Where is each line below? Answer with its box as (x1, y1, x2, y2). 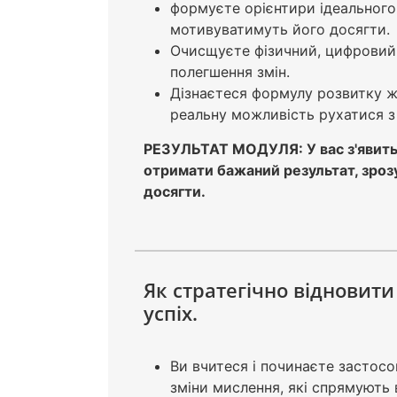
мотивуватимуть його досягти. (170, 20, 390, 39)
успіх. (144, 300, 198, 327)
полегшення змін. (170, 63, 290, 82)
